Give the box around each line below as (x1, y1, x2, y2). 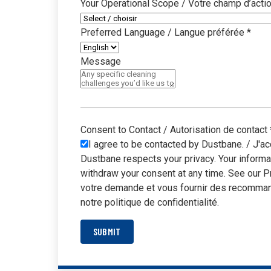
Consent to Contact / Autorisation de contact (80, 123, 270, 135)
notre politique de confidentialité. (80, 196, 219, 208)
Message (80, 55, 121, 67)
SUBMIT (93, 225, 121, 237)
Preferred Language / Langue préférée (80, 26, 247, 38)
